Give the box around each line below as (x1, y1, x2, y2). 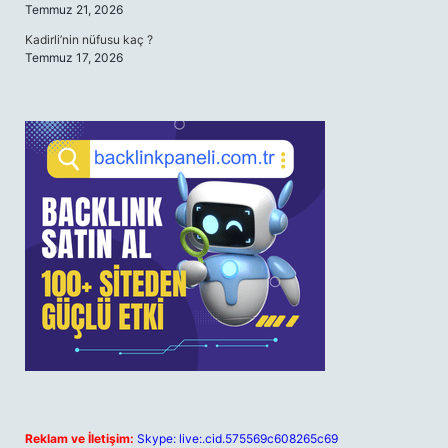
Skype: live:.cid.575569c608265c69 (137, 431, 338, 446)
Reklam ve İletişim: (25, 431, 134, 446)
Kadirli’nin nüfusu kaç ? (25, 32, 153, 47)
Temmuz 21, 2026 (25, 2, 123, 17)
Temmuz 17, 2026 (25, 50, 123, 65)
